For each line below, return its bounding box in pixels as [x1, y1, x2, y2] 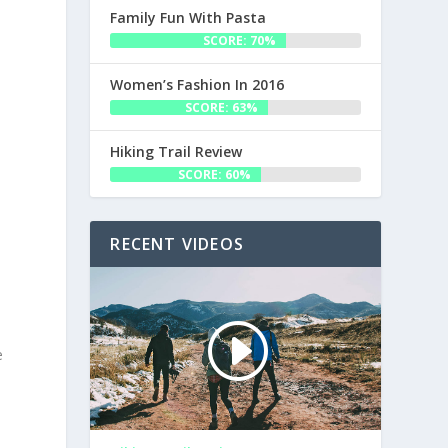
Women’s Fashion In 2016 [110, 75, 285, 94]
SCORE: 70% [202, 32, 276, 49]
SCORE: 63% [185, 99, 259, 116]
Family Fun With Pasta [110, 8, 267, 27]
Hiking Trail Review [110, 142, 243, 161]
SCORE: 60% [177, 166, 251, 183]
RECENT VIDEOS [110, 233, 244, 255]
